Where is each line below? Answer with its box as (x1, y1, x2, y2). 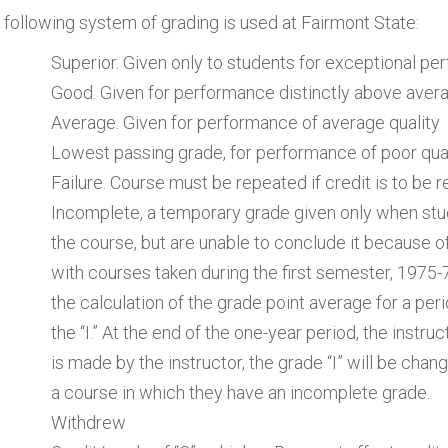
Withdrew (51, 412, 126, 433)
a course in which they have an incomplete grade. (51, 382, 430, 403)
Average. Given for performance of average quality (51, 112, 440, 133)
